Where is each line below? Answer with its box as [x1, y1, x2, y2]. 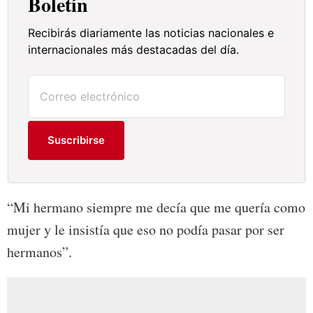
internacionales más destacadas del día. [28, 42, 240, 57]
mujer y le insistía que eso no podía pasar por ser [7, 219, 284, 239]
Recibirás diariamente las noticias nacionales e [28, 25, 275, 40]
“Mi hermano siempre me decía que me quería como [7, 197, 305, 217]
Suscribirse [48, 133, 105, 147]
